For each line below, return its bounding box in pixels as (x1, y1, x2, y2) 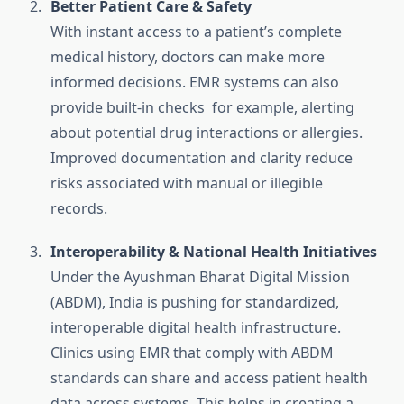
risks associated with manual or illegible (50, 173, 323, 194)
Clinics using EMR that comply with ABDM (50, 343, 334, 363)
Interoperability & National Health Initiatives (50, 242, 377, 262)
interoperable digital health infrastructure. (50, 317, 341, 338)
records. (50, 198, 107, 219)
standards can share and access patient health (50, 368, 368, 389)
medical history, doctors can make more (50, 47, 325, 68)
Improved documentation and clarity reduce (50, 148, 353, 169)
